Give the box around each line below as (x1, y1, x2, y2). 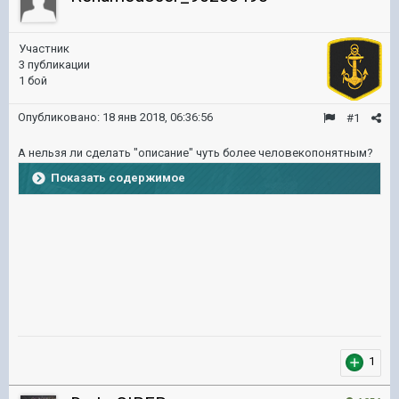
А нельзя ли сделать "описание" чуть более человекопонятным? (18, 146, 373, 159)
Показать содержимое (51, 170, 185, 184)
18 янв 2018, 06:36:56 (102, 110, 213, 124)
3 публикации (19, 58, 90, 71)
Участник (19, 42, 69, 55)
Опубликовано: (18, 110, 102, 124)
